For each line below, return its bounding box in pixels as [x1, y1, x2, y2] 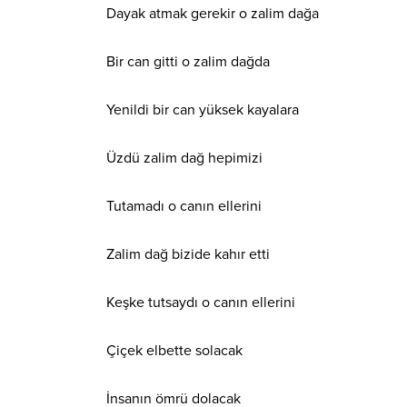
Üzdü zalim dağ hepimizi [106, 148, 263, 167]
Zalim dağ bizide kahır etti [106, 244, 270, 263]
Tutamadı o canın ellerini [106, 196, 262, 215]
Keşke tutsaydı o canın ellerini [106, 293, 295, 312]
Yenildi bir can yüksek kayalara [106, 100, 299, 119]
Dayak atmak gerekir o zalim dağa [106, 4, 319, 23]
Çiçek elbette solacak [106, 341, 243, 360]
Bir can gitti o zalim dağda [106, 52, 270, 71]
